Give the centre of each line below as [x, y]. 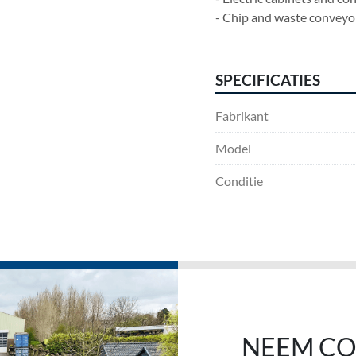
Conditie [239, 181]
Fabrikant [242, 116]
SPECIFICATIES [268, 80]
